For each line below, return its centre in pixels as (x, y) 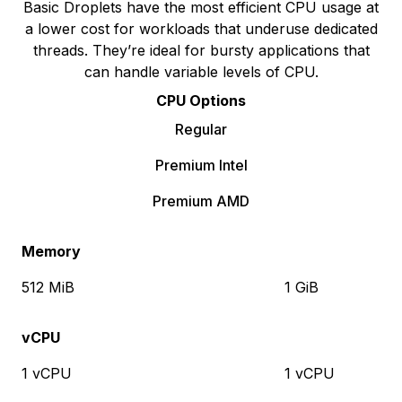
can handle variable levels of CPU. (201, 72)
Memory (51, 251)
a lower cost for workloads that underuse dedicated (201, 29)
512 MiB (48, 287)
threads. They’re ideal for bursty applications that (201, 50)
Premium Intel (201, 165)
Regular (201, 129)
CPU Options (201, 100)
